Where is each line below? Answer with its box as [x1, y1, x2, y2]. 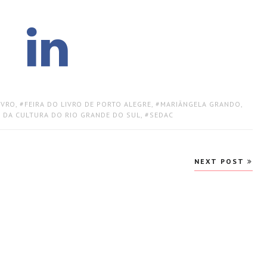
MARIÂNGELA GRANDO [160, 99, 241, 108]
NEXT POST [194, 157, 247, 166]
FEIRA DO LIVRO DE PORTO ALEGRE [24, 99, 151, 108]
